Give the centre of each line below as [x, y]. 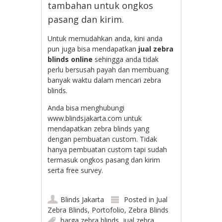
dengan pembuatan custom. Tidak [103, 139]
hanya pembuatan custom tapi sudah [108, 149]
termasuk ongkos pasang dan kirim [104, 160]
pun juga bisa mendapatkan [93, 49]
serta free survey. [76, 170]
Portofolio [108, 210]
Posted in [140, 199]
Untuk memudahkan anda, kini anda [105, 38]
